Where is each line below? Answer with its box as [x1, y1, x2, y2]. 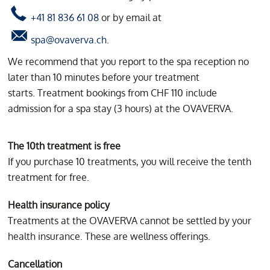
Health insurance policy [8, 199, 110, 212]
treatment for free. [8, 171, 90, 184]
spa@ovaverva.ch [31, 34, 107, 46]
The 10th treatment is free [8, 140, 121, 152]
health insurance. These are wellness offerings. [8, 230, 211, 243]
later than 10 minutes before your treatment [8, 71, 200, 84]
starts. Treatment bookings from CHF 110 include [8, 87, 218, 99]
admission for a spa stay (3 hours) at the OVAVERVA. [8, 102, 234, 115]
